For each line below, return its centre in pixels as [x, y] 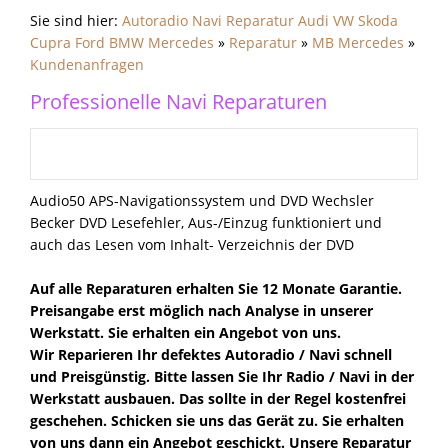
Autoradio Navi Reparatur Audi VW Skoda [260, 20]
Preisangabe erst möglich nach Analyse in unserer [201, 310]
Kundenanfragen [87, 64]
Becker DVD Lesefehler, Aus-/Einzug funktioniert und [206, 222]
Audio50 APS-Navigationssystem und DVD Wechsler [202, 200]
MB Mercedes [358, 42]
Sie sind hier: [76, 20]
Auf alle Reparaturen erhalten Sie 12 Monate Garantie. [216, 288]
